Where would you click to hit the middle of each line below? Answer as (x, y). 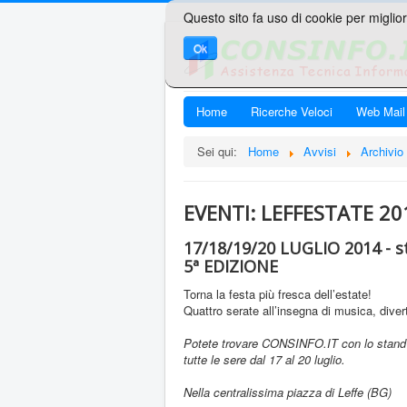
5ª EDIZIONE (231, 266)
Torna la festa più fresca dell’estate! (278, 294)
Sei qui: (221, 151)
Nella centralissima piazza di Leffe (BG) (288, 392)
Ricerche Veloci (292, 111)
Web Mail (381, 111)
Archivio (382, 151)
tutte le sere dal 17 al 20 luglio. (264, 359)
